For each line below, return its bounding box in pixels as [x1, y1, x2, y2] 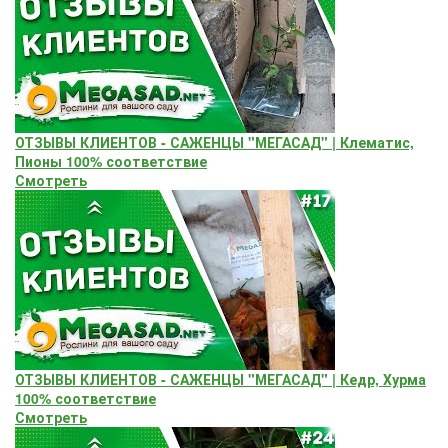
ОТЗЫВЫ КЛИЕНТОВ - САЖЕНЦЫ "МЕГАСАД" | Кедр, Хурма [15, 368, 426, 389]
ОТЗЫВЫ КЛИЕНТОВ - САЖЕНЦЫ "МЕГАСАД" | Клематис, [15, 131, 414, 152]
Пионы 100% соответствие [15, 150, 207, 171]
